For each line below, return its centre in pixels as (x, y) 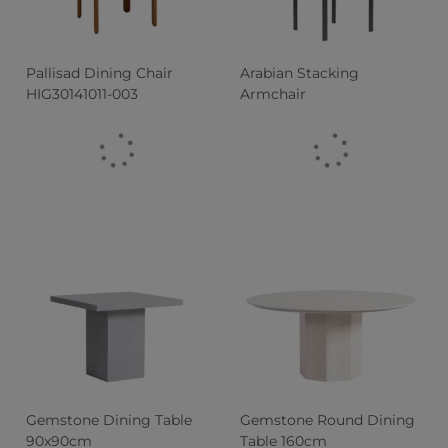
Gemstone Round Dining (327, 420)
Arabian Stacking (299, 72)
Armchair (273, 93)
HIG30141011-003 (82, 93)
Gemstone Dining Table (109, 420)
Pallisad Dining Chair (100, 72)
